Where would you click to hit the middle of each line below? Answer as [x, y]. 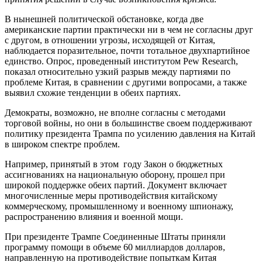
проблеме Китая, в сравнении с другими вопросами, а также [126, 82]
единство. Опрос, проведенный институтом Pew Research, [121, 61]
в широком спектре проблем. [62, 144]
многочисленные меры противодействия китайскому [111, 195]
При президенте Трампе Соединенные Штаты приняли [115, 236]
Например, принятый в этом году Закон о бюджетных [114, 164]
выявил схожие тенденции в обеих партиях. [93, 92]
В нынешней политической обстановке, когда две [104, 19]
